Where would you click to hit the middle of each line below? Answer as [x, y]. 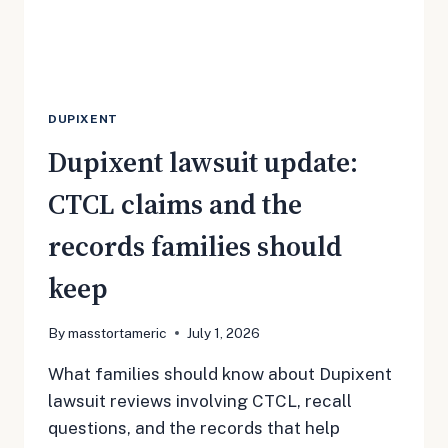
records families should [195, 246]
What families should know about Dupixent [220, 373]
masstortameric [118, 332]
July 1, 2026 [224, 332]
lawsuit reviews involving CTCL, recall [200, 400]
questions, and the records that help [194, 427]
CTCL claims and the [175, 204]
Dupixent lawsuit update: [203, 162]
